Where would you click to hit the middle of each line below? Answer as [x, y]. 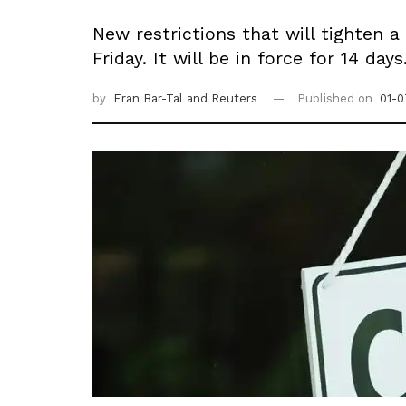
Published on [337, 98]
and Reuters [222, 98]
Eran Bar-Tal [150, 98]
